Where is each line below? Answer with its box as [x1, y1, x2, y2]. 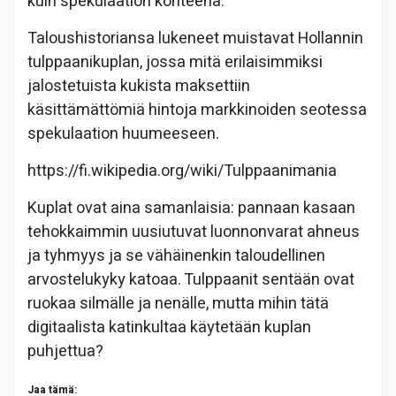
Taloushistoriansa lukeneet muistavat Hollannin [27, 26, 363, 50]
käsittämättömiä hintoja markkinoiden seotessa [27, 97, 367, 122]
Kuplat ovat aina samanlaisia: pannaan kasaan [27, 195, 355, 220]
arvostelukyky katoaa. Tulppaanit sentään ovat [27, 267, 354, 292]
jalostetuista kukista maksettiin [27, 73, 250, 98]
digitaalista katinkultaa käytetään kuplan [27, 315, 311, 339]
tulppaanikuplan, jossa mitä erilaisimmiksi [27, 49, 323, 74]
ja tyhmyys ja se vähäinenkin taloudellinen [27, 243, 325, 268]
